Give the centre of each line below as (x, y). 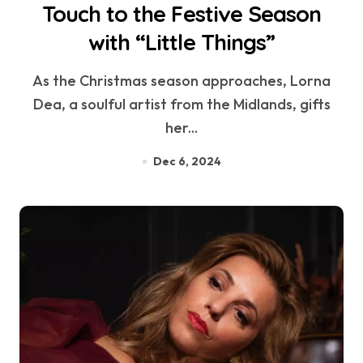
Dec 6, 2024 (187, 162)
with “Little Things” (181, 43)
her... (181, 128)
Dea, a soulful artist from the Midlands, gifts (181, 105)
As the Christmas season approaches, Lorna (38, 81)
